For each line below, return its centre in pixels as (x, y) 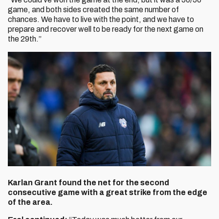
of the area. (30, 202)
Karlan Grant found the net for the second (88, 183)
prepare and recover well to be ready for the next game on (106, 29)
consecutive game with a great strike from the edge (108, 192)
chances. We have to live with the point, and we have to (101, 19)
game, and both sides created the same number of (93, 10)
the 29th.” (25, 39)
